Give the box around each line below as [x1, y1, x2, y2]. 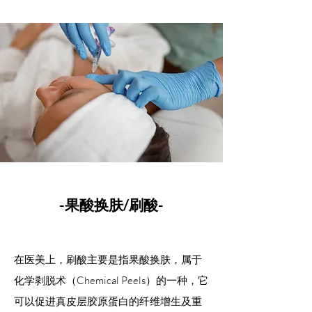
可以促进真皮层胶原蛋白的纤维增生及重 [14, 295, 202, 309]
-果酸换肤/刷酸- [59, 196, 164, 214]
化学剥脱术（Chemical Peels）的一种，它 [14, 274, 208, 288]
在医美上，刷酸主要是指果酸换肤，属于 [14, 253, 202, 267]
